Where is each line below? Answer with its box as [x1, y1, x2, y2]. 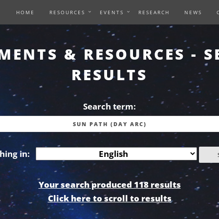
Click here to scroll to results [47, 193, 172, 204]
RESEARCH [138, 9, 170, 16]
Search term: [83, 101, 136, 112]
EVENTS [100, 9, 124, 16]
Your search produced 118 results [38, 179, 181, 191]
